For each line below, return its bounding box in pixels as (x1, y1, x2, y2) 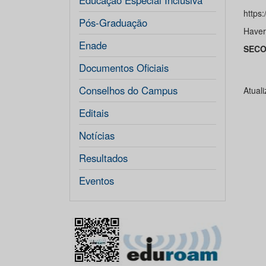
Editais (79, 106, 109, 120)
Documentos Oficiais (79, 61, 169, 75)
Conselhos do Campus (79, 83, 178, 97)
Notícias (79, 128, 115, 142)
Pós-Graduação (79, 15, 147, 30)
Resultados (79, 151, 128, 165)
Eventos (79, 173, 114, 188)
